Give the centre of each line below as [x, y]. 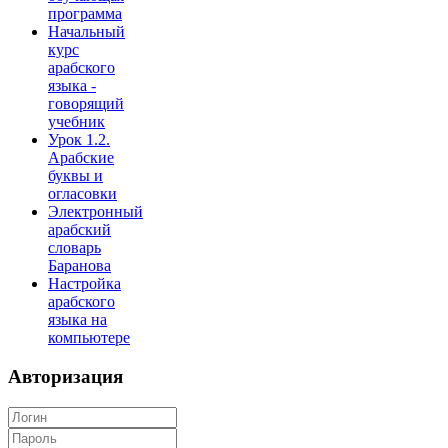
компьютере [89, 338]
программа [85, 14]
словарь [74, 248]
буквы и [75, 176]
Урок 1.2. [79, 140]
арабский [79, 230]
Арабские [81, 158]
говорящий [86, 104]
